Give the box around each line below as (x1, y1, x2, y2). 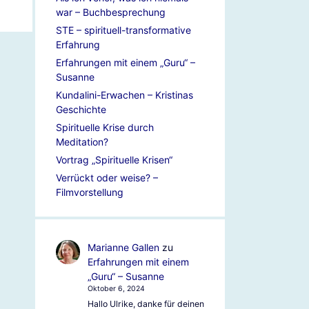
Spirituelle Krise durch (56, 121, 154, 133)
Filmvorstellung (56, 186, 123, 198)
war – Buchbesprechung (56, 6, 166, 18)
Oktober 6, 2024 (87, 284, 145, 293)
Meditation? (56, 136, 108, 148)
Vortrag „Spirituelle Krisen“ (56, 154, 172, 166)
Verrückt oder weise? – (56, 172, 158, 183)
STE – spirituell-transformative (56, 24, 191, 36)
